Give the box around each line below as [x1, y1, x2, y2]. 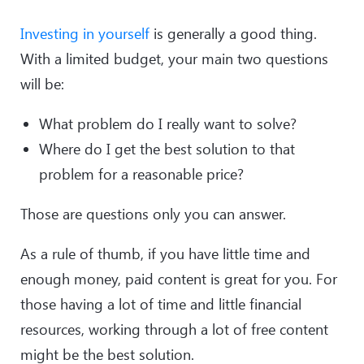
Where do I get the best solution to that [39, 138, 295, 158]
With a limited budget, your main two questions [20, 48, 328, 68]
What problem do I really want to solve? [39, 113, 297, 133]
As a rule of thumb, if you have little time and [20, 243, 310, 263]
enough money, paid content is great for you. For [20, 268, 337, 288]
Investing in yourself [20, 23, 149, 43]
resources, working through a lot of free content [20, 318, 328, 339]
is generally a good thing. [149, 23, 317, 43]
